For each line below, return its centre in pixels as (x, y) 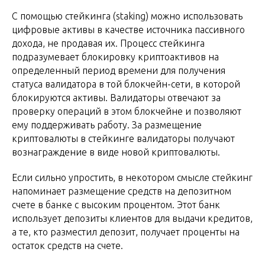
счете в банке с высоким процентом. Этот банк (116, 205)
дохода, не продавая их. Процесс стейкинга (108, 43)
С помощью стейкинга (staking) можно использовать (127, 16)
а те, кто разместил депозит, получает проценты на (126, 232)
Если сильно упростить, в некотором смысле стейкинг (132, 178)
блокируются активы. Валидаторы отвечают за (116, 98)
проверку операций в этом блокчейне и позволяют (127, 112)
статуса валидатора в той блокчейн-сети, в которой (126, 84)
